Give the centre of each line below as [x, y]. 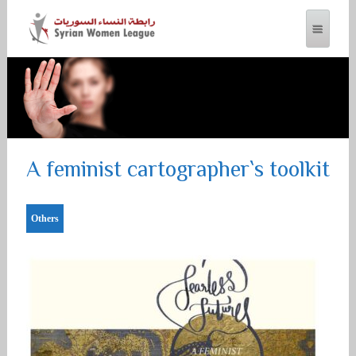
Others [44, 219]
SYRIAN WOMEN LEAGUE [126, 91]
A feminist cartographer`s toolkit [178, 171]
